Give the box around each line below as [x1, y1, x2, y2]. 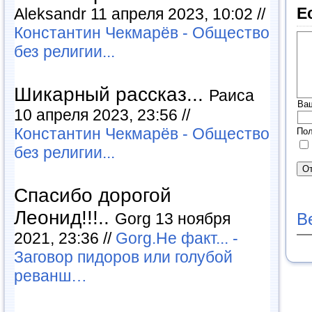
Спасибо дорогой [14, 185, 171, 206]
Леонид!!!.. [14, 207, 115, 228]
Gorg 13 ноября [115, 210, 231, 228]
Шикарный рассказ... [14, 84, 209, 105]
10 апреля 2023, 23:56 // [14, 106, 190, 124]
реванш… [14, 267, 87, 285]
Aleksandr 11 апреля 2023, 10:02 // [14, 5, 265, 23]
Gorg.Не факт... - [116, 229, 238, 247]
